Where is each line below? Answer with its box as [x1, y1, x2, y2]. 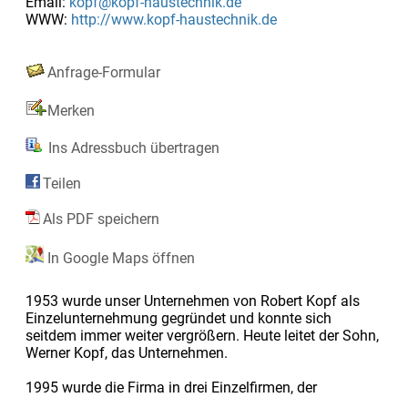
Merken [46, 101, 95, 119]
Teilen [42, 174, 81, 192]
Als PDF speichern [42, 209, 159, 228]
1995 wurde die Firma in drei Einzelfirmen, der [25, 378, 317, 396]
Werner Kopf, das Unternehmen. [25, 343, 228, 362]
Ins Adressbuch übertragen [44, 138, 219, 157]
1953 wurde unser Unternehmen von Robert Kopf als [25, 291, 360, 310]
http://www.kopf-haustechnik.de [70, 10, 277, 28]
